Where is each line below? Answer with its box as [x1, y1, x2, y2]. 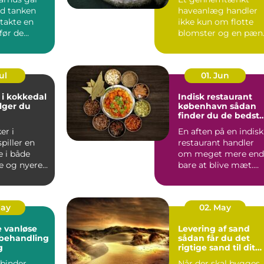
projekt [178, 251, 209, 262]
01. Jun [200, 70, 229, 81]
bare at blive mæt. [178, 159, 253, 170]
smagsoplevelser [178, 119, 250, 130]
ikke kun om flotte [178, 16, 253, 27]
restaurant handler [178, 137, 254, 148]
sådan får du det [178, 232, 250, 243]
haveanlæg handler [178, 5, 258, 16]
